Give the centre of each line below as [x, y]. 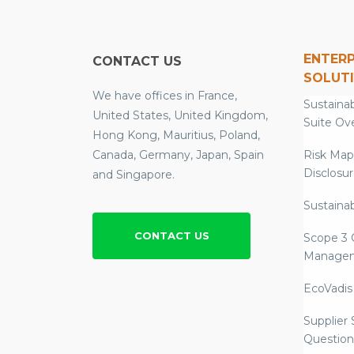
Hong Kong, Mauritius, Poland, [176, 136]
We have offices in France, [165, 96]
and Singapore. [134, 175]
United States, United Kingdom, [180, 116]
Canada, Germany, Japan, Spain [178, 155]
